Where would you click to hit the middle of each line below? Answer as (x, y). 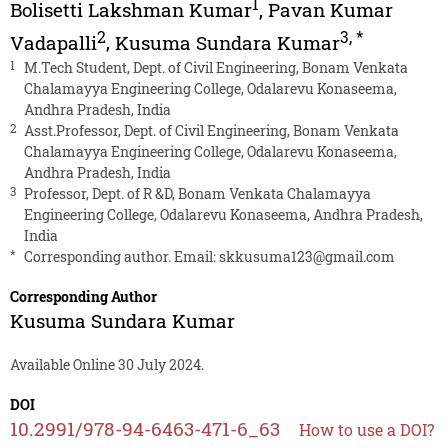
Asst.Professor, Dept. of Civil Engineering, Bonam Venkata (211, 130)
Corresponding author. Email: (121, 256)
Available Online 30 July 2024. (106, 364)
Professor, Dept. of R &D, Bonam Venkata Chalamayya (197, 193)
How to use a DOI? (366, 429)
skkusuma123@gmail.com (306, 256)
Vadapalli (53, 42)
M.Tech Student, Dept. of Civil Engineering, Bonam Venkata (215, 67)
